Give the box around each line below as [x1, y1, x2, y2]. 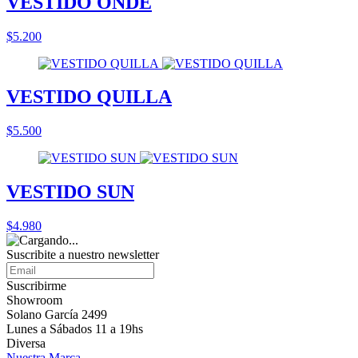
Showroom [6, 293, 62, 308]
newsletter [108, 248, 159, 262]
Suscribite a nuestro [6, 248, 108, 262]
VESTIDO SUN [6, 181, 134, 203]
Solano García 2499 [6, 308, 107, 322]
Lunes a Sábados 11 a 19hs [6, 322, 143, 336]
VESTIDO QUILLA [6, 86, 172, 108]
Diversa [6, 336, 46, 351]
